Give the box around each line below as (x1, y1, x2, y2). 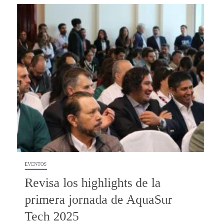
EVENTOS (25, 161, 47, 167)
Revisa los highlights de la (25, 175, 161, 190)
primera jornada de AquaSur (25, 192, 172, 207)
